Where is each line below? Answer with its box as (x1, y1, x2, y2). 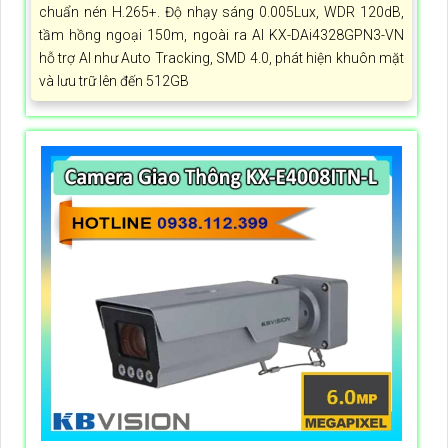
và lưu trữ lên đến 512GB (39, 72, 189, 89)
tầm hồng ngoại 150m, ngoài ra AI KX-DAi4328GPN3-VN (39, 26, 404, 43)
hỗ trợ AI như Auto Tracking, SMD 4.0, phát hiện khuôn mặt (39, 49, 404, 66)
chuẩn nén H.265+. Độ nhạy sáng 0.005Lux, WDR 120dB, (39, 3, 404, 20)
